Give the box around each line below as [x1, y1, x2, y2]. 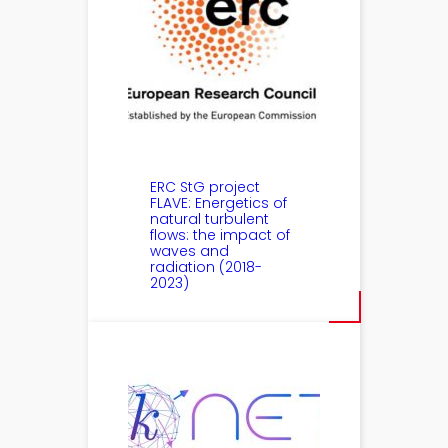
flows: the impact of [150, 225, 291, 246]
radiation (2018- [150, 257, 263, 278]
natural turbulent [150, 209, 270, 230]
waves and [150, 241, 230, 262]
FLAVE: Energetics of [150, 193, 288, 214]
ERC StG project [150, 177, 261, 198]
